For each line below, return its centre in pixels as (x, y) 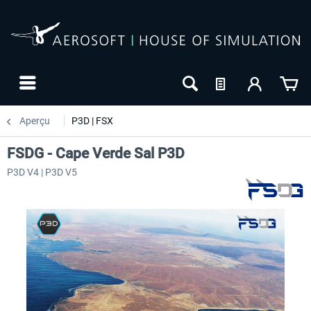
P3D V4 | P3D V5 (42, 172)
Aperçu (35, 121)
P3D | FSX (92, 121)
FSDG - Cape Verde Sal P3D (96, 153)
